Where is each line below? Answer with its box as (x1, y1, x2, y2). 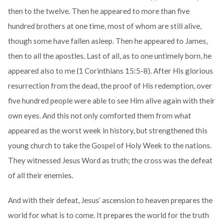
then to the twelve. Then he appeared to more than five (7, 6, 190, 16)
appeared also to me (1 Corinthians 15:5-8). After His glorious (7, 66, 213, 76)
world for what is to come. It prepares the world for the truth (7, 211, 209, 220)
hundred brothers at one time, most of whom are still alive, (7, 21, 202, 31)
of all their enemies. (7, 171, 73, 180)
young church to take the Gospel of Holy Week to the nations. (7, 141, 212, 150)
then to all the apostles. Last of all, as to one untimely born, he (7, 51, 212, 61)
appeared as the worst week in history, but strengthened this (7, 126, 208, 135)
